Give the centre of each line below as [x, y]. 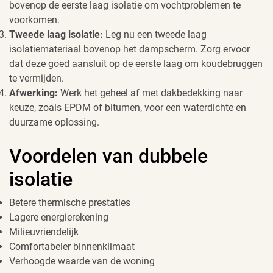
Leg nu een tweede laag [155, 35]
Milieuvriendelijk [44, 232]
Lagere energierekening [59, 218]
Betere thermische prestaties [70, 203]
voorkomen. [34, 20]
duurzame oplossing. [54, 122]
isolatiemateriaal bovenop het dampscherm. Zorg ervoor [129, 49]
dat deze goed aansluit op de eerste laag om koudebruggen [136, 64]
